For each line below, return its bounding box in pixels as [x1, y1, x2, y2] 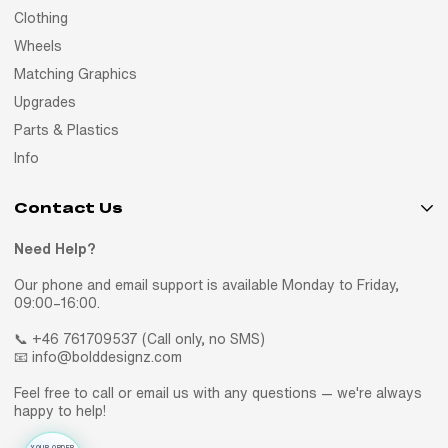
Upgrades [14, 94, 76, 109]
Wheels [14, 38, 62, 53]
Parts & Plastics [14, 122, 119, 137]
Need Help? [14, 242, 96, 257]
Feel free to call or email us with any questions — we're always [14, 386, 422, 401]
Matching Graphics [14, 66, 137, 81]
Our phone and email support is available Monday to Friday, [14, 278, 399, 293]
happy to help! [14, 404, 106, 419]
